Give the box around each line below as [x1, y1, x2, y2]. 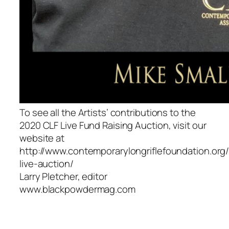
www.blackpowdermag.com [19, 182, 135, 196]
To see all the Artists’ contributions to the [19, 105, 196, 119]
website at [19, 131, 65, 145]
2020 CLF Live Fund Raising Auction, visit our [19, 118, 207, 132]
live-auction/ [19, 156, 74, 170]
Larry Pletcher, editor [19, 169, 107, 183]
